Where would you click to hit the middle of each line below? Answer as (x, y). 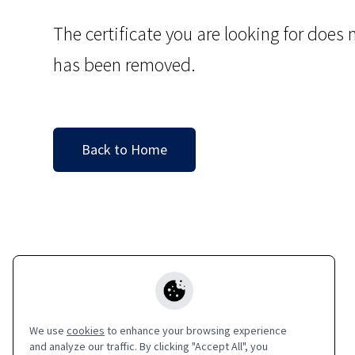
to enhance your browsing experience (196, 330)
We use (48, 330)
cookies (86, 330)
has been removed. (125, 65)
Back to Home (125, 149)
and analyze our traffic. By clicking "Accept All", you (149, 346)
